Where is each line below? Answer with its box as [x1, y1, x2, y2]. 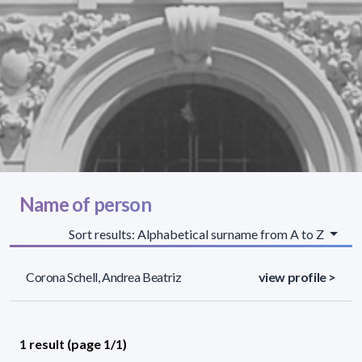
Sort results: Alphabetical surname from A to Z [69, 225, 327, 242]
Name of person [19, 192, 151, 216]
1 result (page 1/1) [19, 335, 127, 351]
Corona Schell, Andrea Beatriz [26, 268, 182, 284]
